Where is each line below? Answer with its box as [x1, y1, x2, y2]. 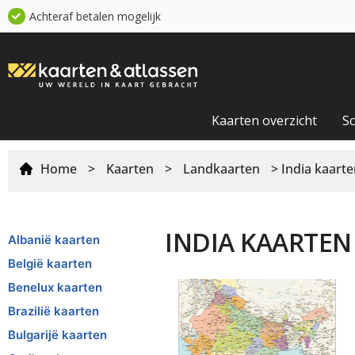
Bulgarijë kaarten [8, 326, 107, 342]
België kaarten [8, 255, 92, 271]
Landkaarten [183, 159, 260, 177]
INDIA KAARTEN [165, 224, 352, 259]
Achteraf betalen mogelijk [29, 9, 161, 24]
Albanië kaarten [8, 231, 100, 247]
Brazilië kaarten [8, 303, 99, 319]
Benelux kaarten [8, 279, 102, 295]
